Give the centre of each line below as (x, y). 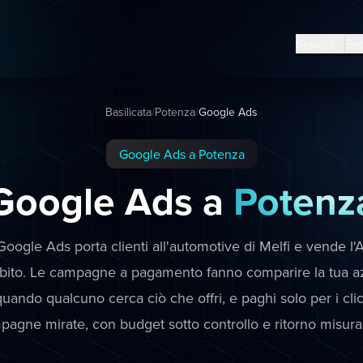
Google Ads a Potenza (181, 154)
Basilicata (128, 112)
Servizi (314, 44)
